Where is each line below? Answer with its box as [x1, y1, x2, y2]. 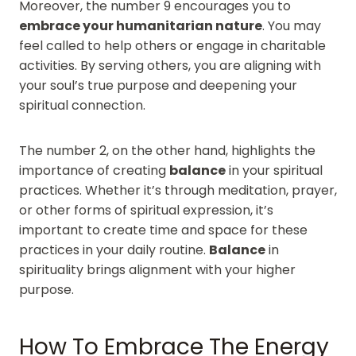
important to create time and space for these [19, 220, 308, 239]
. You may [262, 16, 321, 35]
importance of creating [19, 161, 169, 180]
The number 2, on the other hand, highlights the [19, 141, 315, 160]
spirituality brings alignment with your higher [19, 260, 296, 279]
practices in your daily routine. [19, 240, 209, 259]
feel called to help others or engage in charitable [19, 36, 326, 55]
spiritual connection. [19, 95, 145, 114]
